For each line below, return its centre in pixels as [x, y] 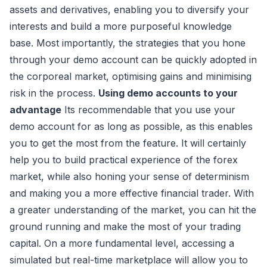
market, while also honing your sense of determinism [129, 176]
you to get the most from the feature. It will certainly [128, 143]
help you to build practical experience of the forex [124, 159]
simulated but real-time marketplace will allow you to [129, 260]
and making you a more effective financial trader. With [132, 193]
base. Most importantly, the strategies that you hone [128, 43]
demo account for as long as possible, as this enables [131, 126]
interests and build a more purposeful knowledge [121, 26]
